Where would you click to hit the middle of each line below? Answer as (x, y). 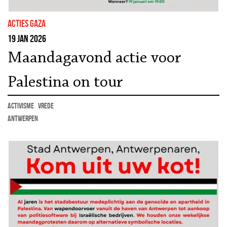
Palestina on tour (65, 82)
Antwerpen (23, 118)
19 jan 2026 (27, 38)
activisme (21, 105)
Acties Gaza (27, 23)
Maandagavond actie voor (94, 58)
